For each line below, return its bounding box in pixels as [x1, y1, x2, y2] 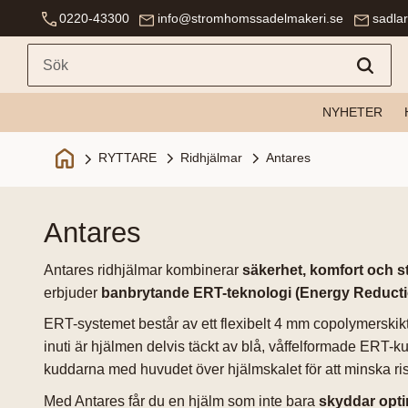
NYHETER [321, 105, 382, 119]
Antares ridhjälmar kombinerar [44, 261, 242, 278]
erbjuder [44, 284, 101, 301]
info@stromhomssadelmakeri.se [158, 11, 344, 25]
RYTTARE [97, 150, 157, 165]
